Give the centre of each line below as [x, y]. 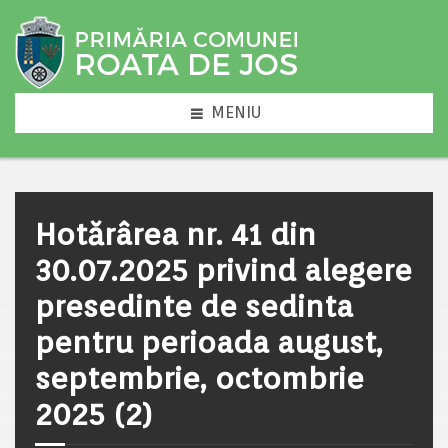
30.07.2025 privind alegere [223, 270]
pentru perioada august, [209, 342]
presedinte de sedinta [194, 306]
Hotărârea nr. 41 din [175, 234]
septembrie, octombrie [199, 378]
